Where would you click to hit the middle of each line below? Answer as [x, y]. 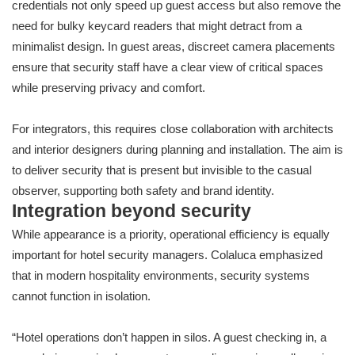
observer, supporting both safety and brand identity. [143, 191]
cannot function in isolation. [81, 296]
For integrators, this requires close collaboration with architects [173, 129]
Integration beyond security [132, 212]
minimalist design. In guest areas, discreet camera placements [174, 47]
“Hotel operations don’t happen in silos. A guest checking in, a [169, 338]
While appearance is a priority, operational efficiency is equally [171, 235]
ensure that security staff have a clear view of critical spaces [168, 67]
